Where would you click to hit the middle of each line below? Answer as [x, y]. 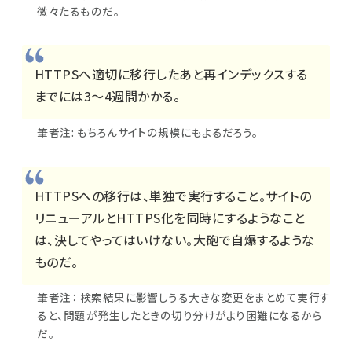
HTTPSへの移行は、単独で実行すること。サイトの [173, 195]
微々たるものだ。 [79, 11]
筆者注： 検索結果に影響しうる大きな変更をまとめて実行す [184, 297]
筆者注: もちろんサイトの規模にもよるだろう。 [148, 132]
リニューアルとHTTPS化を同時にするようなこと [170, 217]
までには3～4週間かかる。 [108, 95]
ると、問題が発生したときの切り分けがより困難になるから [180, 315]
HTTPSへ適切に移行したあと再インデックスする [171, 73]
